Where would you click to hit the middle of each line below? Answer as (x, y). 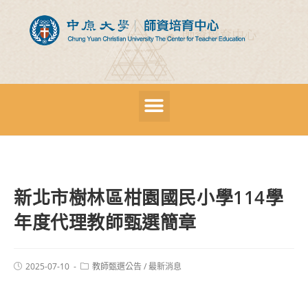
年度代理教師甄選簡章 (106, 222)
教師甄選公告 (117, 266)
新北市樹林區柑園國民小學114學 (149, 197)
